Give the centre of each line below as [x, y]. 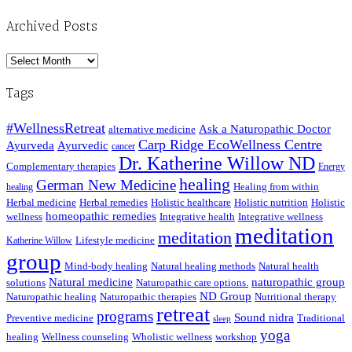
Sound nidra [264, 317]
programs [125, 317]
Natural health [289, 266]
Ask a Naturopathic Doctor [265, 129]
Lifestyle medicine [115, 240]
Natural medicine [91, 282]
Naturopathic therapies [148, 297]
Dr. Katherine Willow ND [217, 164]
